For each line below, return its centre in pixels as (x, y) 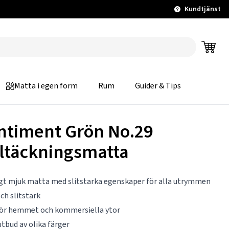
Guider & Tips (158, 86)
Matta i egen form (46, 86)
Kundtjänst (203, 9)
